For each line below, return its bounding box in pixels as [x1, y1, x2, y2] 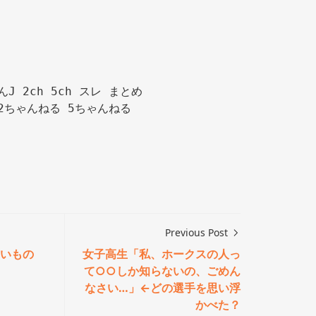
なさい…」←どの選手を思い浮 [85, 280, 241, 296]
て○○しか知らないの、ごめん [84, 263, 241, 279]
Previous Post [165, 226, 231, 239]
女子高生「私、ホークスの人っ [83, 246, 241, 262]
